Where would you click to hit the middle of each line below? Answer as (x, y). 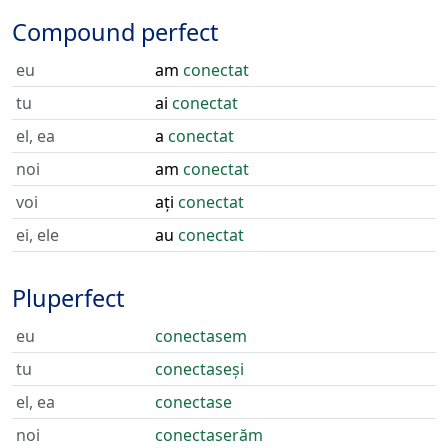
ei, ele (37, 235)
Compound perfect (115, 32)
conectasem (201, 336)
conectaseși (199, 369)
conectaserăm (209, 435)
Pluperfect (68, 298)
